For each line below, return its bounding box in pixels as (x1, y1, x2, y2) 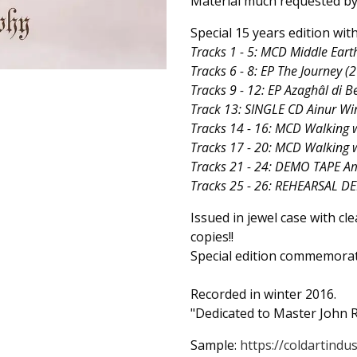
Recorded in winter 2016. (190, 285, 336, 303)
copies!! (190, 228, 233, 245)
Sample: (190, 336, 240, 354)
